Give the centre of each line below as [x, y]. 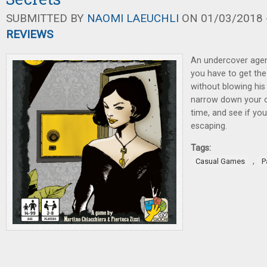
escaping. [209, 126]
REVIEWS [30, 34]
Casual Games [220, 161]
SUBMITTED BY [46, 18]
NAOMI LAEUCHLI [133, 18]
